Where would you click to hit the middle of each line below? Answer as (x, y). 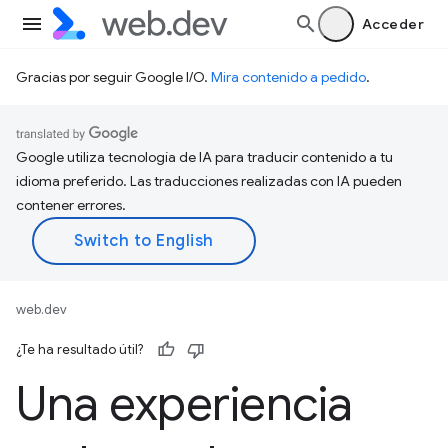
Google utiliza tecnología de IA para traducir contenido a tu (204, 157)
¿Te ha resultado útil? (79, 349)
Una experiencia (184, 404)
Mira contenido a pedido (288, 77)
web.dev (41, 309)
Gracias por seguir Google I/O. (113, 77)
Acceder (392, 24)
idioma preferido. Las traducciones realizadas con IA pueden (209, 181)
